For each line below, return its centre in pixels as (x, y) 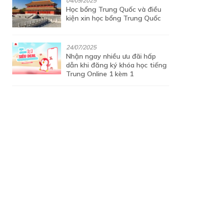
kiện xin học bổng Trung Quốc (113, 18)
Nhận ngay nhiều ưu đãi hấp (111, 56)
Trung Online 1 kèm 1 (100, 74)
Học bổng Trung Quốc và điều (114, 9)
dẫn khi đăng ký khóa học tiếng (116, 65)
